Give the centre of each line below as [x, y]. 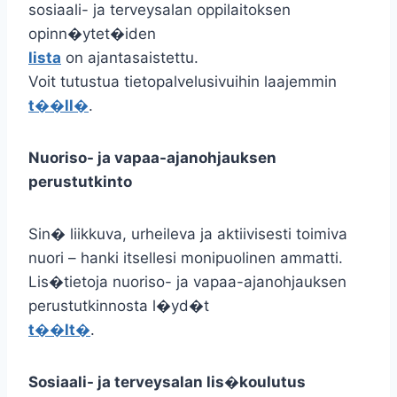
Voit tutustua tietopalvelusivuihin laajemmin [183, 82]
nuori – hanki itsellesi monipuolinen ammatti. [186, 258]
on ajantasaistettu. [130, 58]
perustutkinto [80, 182]
